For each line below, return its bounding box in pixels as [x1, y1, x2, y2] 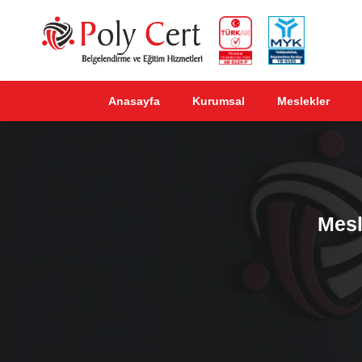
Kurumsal [192, 95, 245, 107]
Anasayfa [107, 95, 160, 107]
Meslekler [276, 95, 330, 107]
